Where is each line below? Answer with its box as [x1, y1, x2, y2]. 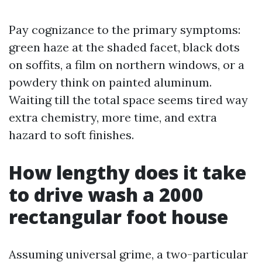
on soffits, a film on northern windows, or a [9, 57, 244, 72]
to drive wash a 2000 [9, 182, 204, 207]
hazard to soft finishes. [9, 127, 134, 142]
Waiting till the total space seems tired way [9, 92, 248, 107]
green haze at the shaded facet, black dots [9, 40, 240, 54]
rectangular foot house [9, 204, 228, 229]
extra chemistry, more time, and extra [9, 110, 217, 125]
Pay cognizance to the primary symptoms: [9, 22, 240, 37]
